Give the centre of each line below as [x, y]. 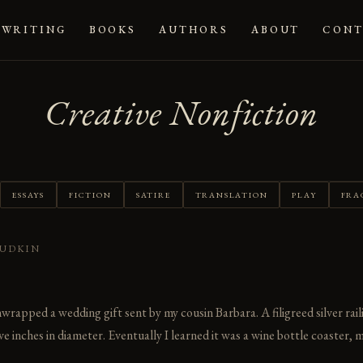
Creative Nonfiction [181, 113]
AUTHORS [193, 30]
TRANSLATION [231, 194]
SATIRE [153, 194]
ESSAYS [29, 194]
